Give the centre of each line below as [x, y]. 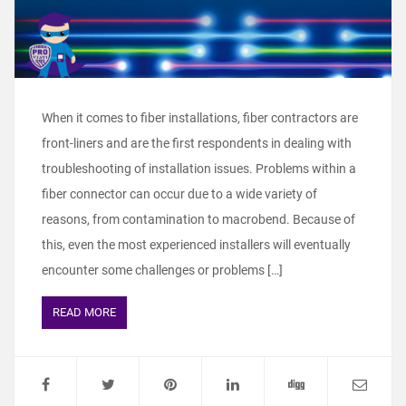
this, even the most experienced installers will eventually [196, 245]
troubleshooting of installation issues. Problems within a [199, 169]
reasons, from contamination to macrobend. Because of [198, 220]
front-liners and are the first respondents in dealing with [197, 144]
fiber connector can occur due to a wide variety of [179, 194]
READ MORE [84, 313]
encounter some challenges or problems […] [162, 271]
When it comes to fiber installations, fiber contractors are [200, 118]
